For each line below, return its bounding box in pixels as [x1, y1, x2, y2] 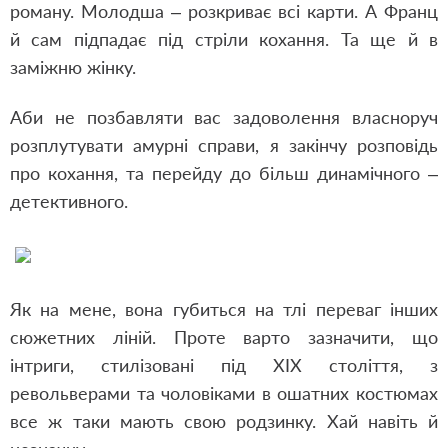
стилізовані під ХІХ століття [101, 354, 399, 376]
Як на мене [10, 298, 112, 320]
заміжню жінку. [10, 56, 146, 78]
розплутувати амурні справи [10, 134, 256, 156]
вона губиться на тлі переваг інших [115, 298, 438, 320]
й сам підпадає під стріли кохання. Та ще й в [10, 28, 438, 50]
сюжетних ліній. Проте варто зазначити [10, 326, 391, 348]
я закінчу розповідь [259, 134, 439, 156]
